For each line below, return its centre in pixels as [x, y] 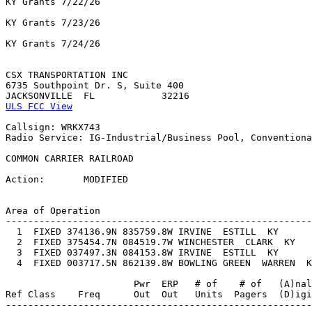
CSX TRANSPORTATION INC [67, 75]
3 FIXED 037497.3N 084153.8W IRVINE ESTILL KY [156, 253]
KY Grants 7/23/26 [53, 23]
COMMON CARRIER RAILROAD [70, 159]
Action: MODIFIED [67, 180]
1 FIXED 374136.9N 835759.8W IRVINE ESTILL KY [156, 232]
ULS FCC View [39, 107]
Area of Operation [53, 211]
